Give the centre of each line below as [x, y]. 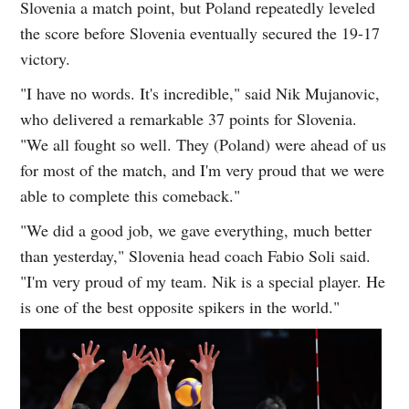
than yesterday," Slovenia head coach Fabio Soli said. [196, 256]
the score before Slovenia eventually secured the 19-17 [200, 33]
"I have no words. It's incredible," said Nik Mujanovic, [200, 94]
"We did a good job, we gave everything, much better [196, 231]
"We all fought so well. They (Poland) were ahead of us [204, 145]
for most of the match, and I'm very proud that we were [203, 170]
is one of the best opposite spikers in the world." [183, 307]
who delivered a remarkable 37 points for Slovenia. [189, 119]
